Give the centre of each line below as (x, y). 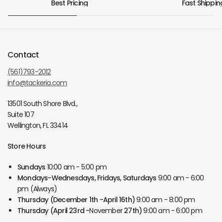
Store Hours (27, 146)
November (106, 211)
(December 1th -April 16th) (93, 200)
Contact (23, 55)
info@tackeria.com (37, 83)
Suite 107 (21, 114)
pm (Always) (37, 189)
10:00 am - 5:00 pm (77, 167)
